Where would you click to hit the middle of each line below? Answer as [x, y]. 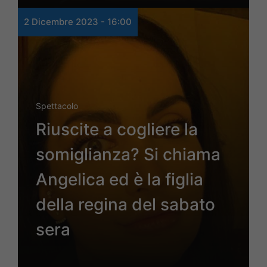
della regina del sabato [125, 205]
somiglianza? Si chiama [128, 155]
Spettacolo [57, 106]
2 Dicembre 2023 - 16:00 [78, 22]
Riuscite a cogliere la [117, 130]
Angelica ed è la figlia [119, 180]
